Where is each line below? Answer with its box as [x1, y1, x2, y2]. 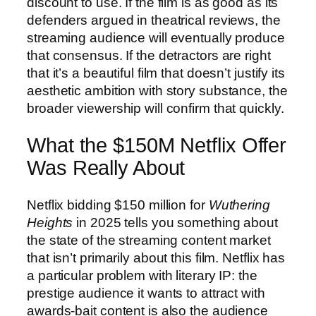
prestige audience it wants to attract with [27, 285, 265, 300]
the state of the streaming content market [27, 232, 271, 248]
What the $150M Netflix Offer [27, 133, 287, 157]
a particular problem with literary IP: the [27, 267, 257, 283]
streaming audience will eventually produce [27, 30, 285, 46]
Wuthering [208, 197, 270, 212]
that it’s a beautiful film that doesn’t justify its [27, 66, 285, 81]
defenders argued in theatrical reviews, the [27, 13, 281, 28]
